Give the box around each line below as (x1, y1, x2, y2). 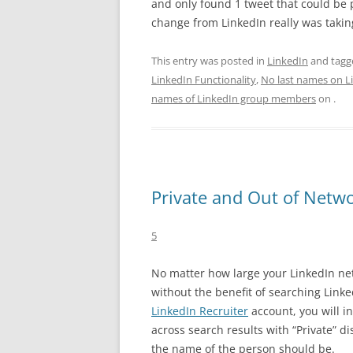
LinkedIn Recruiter (151, 303, 248, 318)
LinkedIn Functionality (151, 72, 256, 87)
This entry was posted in (151, 54, 267, 68)
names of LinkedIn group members (151, 91, 316, 106)
